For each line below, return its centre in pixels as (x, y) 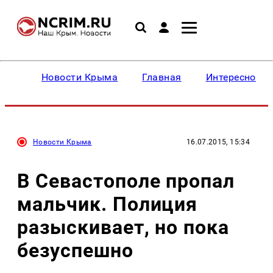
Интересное (233, 77)
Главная (162, 77)
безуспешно (75, 250)
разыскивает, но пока (123, 227)
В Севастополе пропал (126, 181)
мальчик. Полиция (108, 204)
